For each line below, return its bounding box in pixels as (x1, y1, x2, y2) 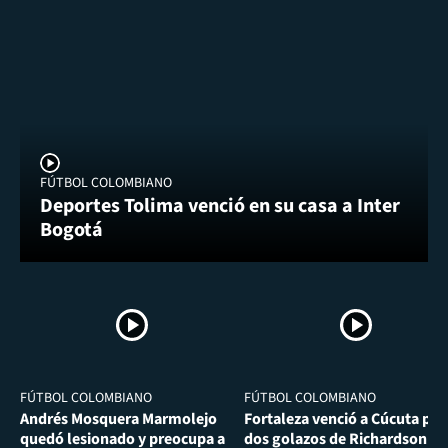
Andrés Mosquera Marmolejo (20, 407, 217, 430)
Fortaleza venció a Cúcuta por (244, 407, 446, 430)
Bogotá (40, 215, 103, 244)
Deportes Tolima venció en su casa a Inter (40, 191, 400, 220)
